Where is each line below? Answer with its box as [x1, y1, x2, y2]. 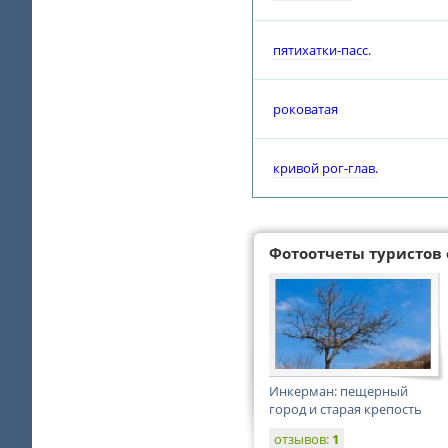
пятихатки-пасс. [273, 41, 371, 59]
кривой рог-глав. [273, 159, 378, 177]
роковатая [273, 100, 338, 118]
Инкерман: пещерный [269, 382, 408, 400]
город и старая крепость [269, 400, 422, 418]
